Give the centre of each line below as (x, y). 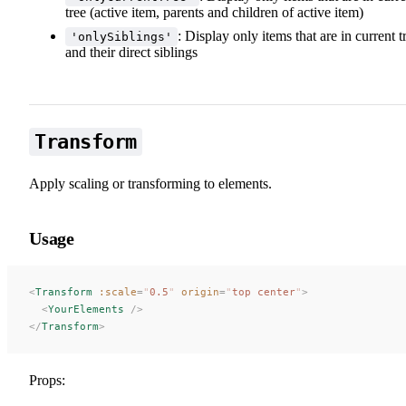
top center (264, 291)
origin (197, 291)
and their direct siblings (131, 52)
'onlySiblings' (121, 36)
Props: (47, 380)
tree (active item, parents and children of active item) (214, 12)
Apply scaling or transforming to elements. (150, 183)
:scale (115, 291)
